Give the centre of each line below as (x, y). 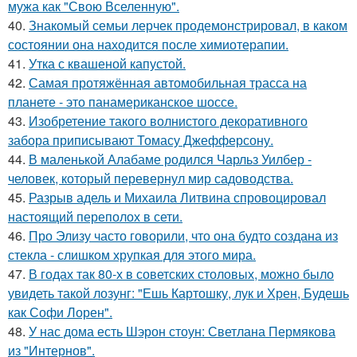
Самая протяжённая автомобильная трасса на (168, 82)
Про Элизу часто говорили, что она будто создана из (183, 235)
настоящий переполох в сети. (95, 216)
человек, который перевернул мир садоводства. (151, 178)
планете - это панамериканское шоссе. (123, 102)
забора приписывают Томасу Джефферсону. (141, 140)
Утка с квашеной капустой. (107, 63)
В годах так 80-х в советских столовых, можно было (181, 274)
